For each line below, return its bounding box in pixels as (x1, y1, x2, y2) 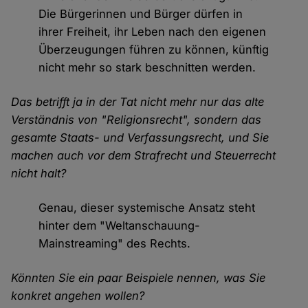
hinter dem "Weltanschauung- (38, 219, 201, 233)
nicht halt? (11, 166, 67, 181)
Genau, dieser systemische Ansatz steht (38, 201, 256, 215)
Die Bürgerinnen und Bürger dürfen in (38, 7, 243, 21)
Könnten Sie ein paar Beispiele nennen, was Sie (11, 271, 266, 285)
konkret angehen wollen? (11, 289, 145, 303)
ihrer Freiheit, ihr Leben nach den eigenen (38, 25, 267, 39)
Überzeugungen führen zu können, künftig (38, 43, 269, 57)
